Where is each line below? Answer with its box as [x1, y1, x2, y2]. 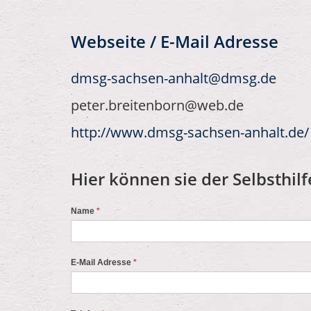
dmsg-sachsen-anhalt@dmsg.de [71, 69, 276, 87]
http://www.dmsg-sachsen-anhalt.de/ [71, 123, 309, 142]
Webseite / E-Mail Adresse [71, 31, 278, 53]
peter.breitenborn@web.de [71, 96, 244, 115]
